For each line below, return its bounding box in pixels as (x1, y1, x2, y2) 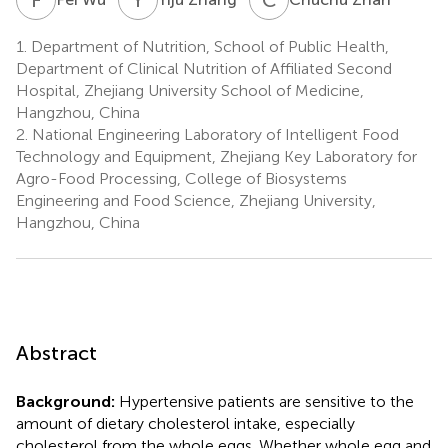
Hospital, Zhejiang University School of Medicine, (16, 80, 364, 100)
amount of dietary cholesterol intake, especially (16, 413, 355, 433)
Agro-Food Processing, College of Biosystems (16, 168, 347, 188)
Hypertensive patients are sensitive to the (115, 391, 414, 411)
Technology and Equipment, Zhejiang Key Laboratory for (16, 146, 417, 166)
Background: (16, 391, 115, 411)
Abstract (16, 340, 97, 365)
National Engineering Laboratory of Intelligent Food (28, 124, 399, 144)
